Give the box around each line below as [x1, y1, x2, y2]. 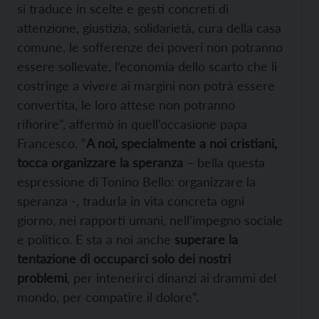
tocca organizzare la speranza [17, 155, 183, 171]
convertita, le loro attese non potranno [17, 97, 235, 113]
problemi [17, 270, 67, 286]
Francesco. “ [17, 135, 86, 152]
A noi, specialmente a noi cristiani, [86, 135, 277, 152]
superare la [171, 231, 238, 248]
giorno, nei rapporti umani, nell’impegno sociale [17, 212, 283, 229]
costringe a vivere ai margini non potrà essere [17, 78, 275, 94]
